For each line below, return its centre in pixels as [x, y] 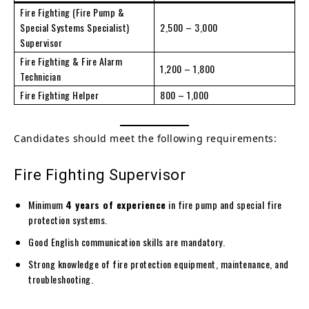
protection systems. [68, 219]
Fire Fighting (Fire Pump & [72, 12]
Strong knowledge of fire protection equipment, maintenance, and [159, 263]
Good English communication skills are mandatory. [127, 241]
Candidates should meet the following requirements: [145, 138]
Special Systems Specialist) [75, 27]
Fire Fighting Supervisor [100, 175]
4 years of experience [116, 204]
